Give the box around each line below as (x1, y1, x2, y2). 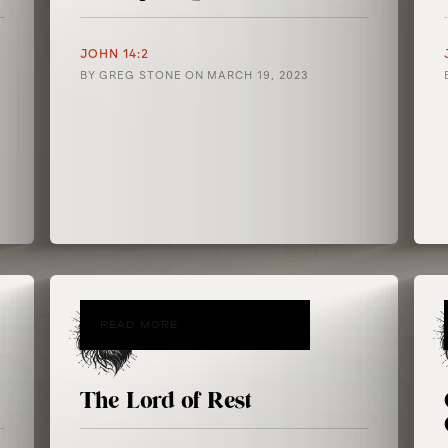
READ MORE (100, 319, 179, 331)
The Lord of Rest (80, 384, 252, 418)
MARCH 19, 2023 (207, 69, 310, 82)
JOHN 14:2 (80, 47, 150, 61)
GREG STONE (99, 69, 183, 82)
